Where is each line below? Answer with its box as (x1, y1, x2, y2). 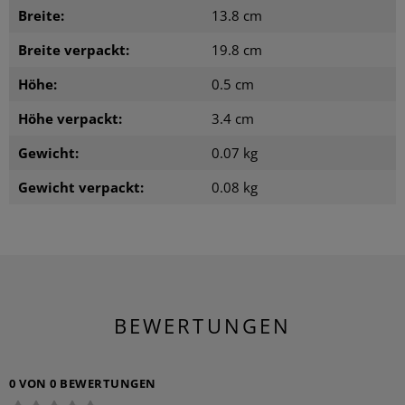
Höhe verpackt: (18, 109, 122, 127)
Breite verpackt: (18, 41, 129, 59)
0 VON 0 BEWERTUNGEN (9, 375, 156, 391)
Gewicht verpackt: (18, 178, 144, 196)
